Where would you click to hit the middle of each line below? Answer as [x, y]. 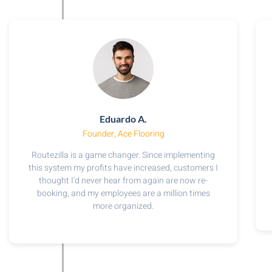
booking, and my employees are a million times [123, 193]
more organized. [124, 206]
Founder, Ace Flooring [123, 134]
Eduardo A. [124, 119]
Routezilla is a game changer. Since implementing [124, 155]
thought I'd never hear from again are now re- [124, 181]
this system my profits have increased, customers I [124, 168]
